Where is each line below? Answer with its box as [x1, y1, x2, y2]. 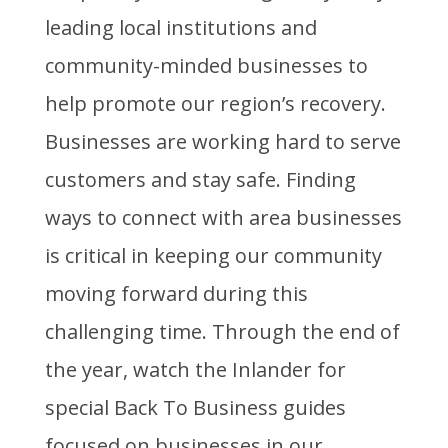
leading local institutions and [44, 14, 317, 42]
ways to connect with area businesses [44, 204, 402, 232]
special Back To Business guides [44, 394, 346, 422]
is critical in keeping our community [44, 242, 382, 270]
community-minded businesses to [44, 52, 368, 80]
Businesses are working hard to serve [44, 128, 401, 156]
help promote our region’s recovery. [44, 90, 396, 118]
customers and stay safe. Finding [44, 166, 356, 194]
